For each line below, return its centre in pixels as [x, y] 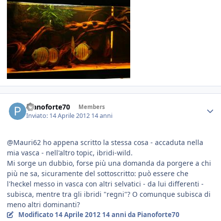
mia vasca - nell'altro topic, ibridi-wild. [70, 153]
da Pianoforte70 [153, 215]
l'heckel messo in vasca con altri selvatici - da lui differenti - [105, 184]
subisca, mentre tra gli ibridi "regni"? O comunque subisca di [109, 194]
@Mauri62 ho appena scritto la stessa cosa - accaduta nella [105, 143]
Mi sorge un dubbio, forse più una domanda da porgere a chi [109, 163]
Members [92, 107]
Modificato [36, 215]
